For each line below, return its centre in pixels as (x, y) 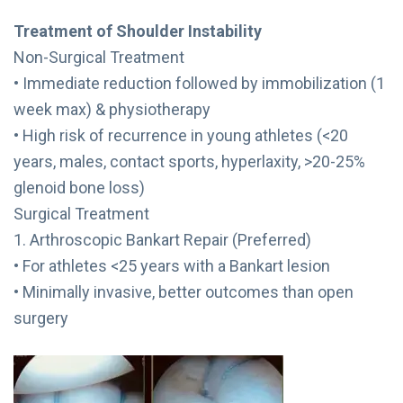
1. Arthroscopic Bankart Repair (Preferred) (162, 239)
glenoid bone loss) (79, 187)
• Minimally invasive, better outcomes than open (184, 291)
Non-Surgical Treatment (99, 57)
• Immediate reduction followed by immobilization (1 (199, 83)
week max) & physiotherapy (112, 109)
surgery (41, 318)
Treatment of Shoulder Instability (138, 31)
